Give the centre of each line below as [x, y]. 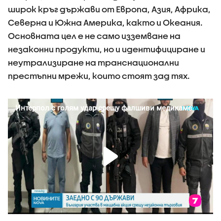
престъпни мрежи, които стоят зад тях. [99, 76]
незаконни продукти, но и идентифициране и [107, 49]
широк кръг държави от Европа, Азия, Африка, [109, 9]
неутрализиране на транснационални [93, 63]
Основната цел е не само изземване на [94, 36]
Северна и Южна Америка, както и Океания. [105, 23]
